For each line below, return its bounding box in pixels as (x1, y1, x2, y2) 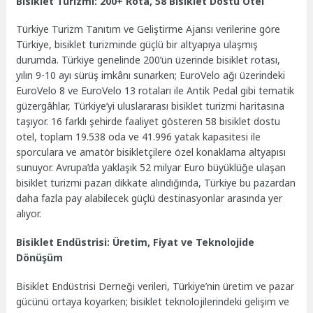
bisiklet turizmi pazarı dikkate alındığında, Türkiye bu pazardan (16, 176, 296, 190)
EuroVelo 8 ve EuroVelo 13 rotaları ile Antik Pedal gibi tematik (16, 84, 295, 98)
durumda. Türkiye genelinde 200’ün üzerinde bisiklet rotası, (16, 53, 281, 67)
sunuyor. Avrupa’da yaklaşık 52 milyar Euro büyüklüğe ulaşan (16, 161, 286, 175)
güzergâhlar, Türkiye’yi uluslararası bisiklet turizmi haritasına (16, 99, 285, 113)
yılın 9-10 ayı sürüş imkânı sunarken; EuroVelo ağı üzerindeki (16, 68, 286, 82)
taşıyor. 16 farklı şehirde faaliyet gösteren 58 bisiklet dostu (16, 115, 281, 129)
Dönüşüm (16, 251, 64, 265)
